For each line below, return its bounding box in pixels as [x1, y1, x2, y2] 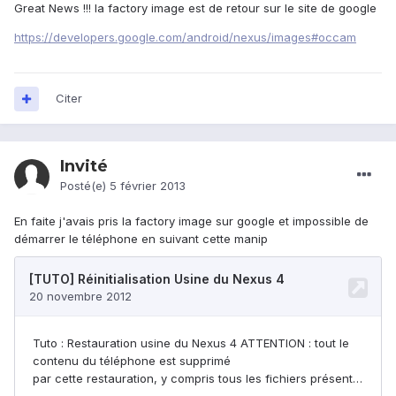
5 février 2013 [110, 179, 186, 194]
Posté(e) [60, 179, 110, 194]
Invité [60, 156, 108, 177]
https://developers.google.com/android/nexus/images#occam [14, 30, 356, 45]
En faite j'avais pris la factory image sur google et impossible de [14, 214, 369, 229]
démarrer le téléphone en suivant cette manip [14, 232, 268, 247]
